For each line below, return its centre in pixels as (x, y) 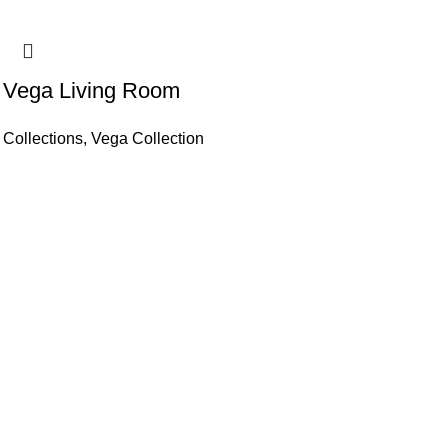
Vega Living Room (92, 91)
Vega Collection (148, 139)
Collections (43, 139)
